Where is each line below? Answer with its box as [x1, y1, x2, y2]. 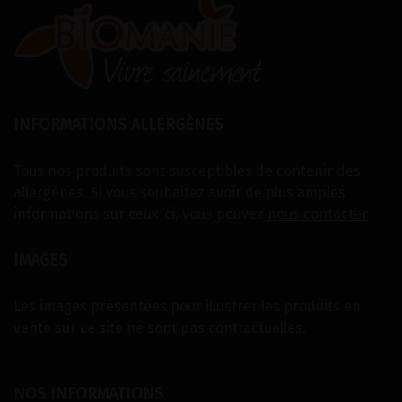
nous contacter [267, 205, 368, 223]
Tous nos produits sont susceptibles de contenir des [13, 162, 361, 180]
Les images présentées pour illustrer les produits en [13, 298, 361, 316]
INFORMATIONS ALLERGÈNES [13, 115, 223, 135]
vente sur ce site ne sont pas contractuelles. [13, 319, 306, 337]
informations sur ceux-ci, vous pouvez [13, 205, 267, 223]
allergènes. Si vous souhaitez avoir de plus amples [13, 184, 345, 202]
